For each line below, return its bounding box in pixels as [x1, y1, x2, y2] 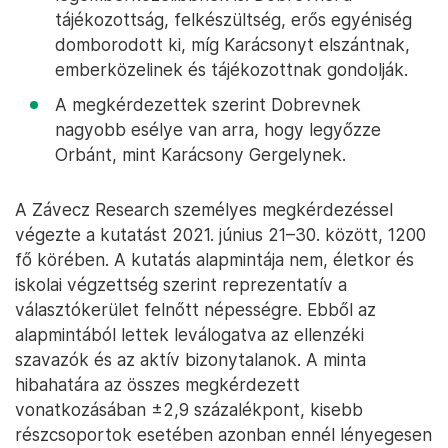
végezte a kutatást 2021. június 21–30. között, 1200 [15, 224, 426, 245]
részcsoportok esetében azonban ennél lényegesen [15, 424, 432, 445]
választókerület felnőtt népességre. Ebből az [15, 299, 376, 320]
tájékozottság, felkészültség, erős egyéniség [55, 9, 412, 30]
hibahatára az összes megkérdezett [15, 374, 300, 395]
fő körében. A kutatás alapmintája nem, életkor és [15, 249, 414, 270]
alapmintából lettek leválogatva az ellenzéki [15, 324, 364, 345]
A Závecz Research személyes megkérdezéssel [15, 199, 393, 220]
